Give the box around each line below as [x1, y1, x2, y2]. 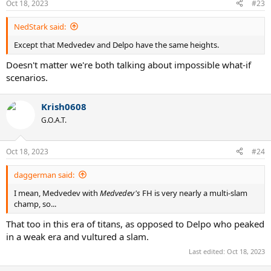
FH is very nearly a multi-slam [142, 187, 247, 198]
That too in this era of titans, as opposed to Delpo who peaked [6, 218, 264, 230]
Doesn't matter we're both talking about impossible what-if [6, 59, 251, 71]
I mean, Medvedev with [14, 187, 100, 198]
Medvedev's [100, 187, 142, 198]
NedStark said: [14, 21, 66, 32]
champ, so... [14, 198, 56, 209]
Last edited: [189, 246, 227, 256]
